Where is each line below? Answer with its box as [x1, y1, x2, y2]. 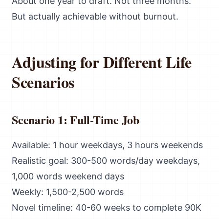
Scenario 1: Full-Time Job [12, 111, 139, 128]
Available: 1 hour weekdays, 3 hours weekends [12, 140, 203, 150]
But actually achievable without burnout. [12, 11, 178, 22]
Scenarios [12, 70, 75, 93]
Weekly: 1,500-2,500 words [12, 187, 124, 197]
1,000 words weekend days [12, 171, 124, 181]
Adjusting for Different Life [12, 50, 192, 73]
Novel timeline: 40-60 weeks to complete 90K [12, 202, 201, 213]
